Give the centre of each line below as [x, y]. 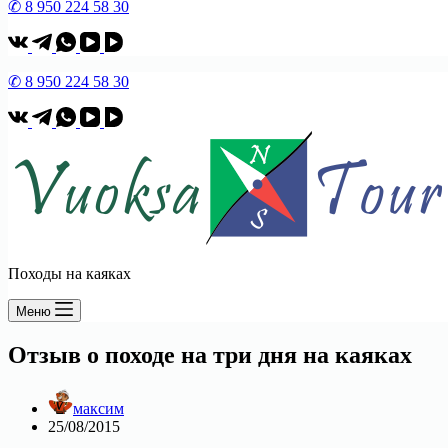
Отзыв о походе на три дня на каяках [210, 354]
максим [98, 408]
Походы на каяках [69, 273]
